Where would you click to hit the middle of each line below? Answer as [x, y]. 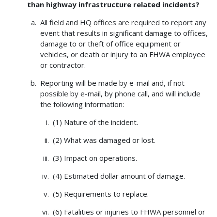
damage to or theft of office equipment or [110, 44]
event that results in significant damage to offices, [124, 33]
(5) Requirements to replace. [101, 194]
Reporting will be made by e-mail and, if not [112, 83]
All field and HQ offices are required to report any [123, 23]
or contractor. [63, 65]
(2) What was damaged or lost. [104, 140]
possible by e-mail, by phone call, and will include [120, 94]
